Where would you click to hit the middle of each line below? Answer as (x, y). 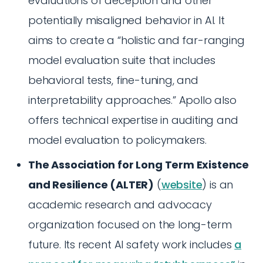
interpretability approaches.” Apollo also (132, 100)
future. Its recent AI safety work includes (131, 245)
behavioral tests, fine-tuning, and (113, 80)
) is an (218, 185)
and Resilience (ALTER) (91, 185)
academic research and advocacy (120, 205)
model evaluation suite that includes (122, 60)
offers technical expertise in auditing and (133, 120)
